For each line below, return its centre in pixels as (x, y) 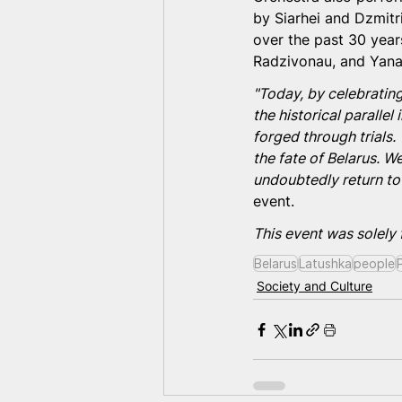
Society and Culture (315, 286)
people (374, 263)
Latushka (325, 263)
